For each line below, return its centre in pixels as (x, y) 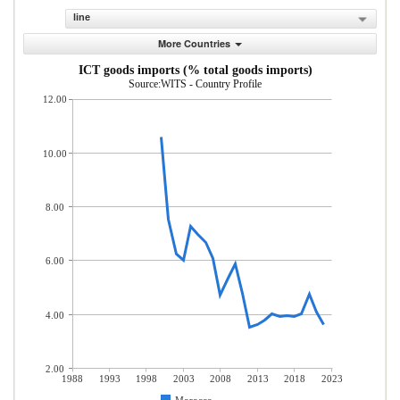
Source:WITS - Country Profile (195, 84)
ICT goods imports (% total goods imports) (196, 70)
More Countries (194, 43)
